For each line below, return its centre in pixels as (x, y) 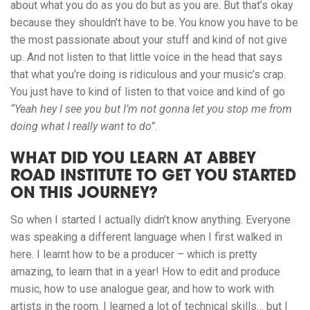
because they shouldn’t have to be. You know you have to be (154, 23)
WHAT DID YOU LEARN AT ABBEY (133, 160)
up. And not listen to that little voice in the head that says (146, 57)
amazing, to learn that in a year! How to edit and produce (145, 272)
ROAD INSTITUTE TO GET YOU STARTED (153, 177)
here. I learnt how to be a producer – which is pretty (134, 255)
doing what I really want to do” (83, 127)
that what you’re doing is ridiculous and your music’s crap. (148, 75)
